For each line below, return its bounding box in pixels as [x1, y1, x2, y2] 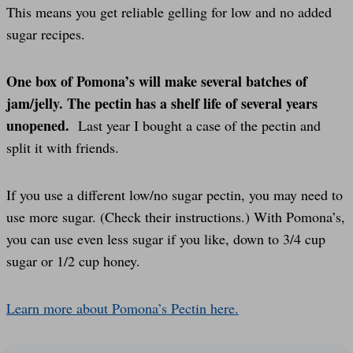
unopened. [6, 114, 74, 136]
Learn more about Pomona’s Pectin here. [6, 298, 239, 318]
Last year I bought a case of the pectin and [74, 115, 321, 135]
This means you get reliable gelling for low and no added [6, 2, 332, 21]
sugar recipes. [6, 24, 85, 43]
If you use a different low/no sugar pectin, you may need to [6, 184, 343, 204]
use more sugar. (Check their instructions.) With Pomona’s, [6, 206, 345, 226]
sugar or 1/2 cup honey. [6, 251, 140, 270]
